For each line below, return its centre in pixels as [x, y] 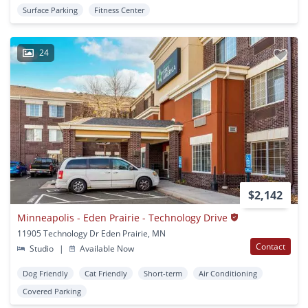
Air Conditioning [228, 273]
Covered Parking [52, 291]
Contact [271, 246]
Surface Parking [50, 10]
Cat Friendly [106, 273]
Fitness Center [119, 10]
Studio [42, 248]
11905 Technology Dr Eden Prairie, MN [91, 233]
